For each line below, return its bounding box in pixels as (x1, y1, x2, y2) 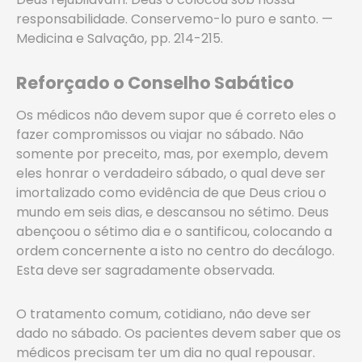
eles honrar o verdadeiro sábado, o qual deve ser (16, 164, 326, 183)
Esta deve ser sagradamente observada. (16, 261, 275, 280)
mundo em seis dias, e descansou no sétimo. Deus (16, 203, 329, 221)
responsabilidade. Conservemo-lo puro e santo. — (16, 10, 333, 28)
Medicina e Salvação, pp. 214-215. (16, 29, 223, 48)
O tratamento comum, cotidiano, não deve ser (16, 305, 311, 323)
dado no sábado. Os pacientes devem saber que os (16, 324, 341, 343)
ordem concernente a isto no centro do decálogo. (16, 242, 335, 260)
